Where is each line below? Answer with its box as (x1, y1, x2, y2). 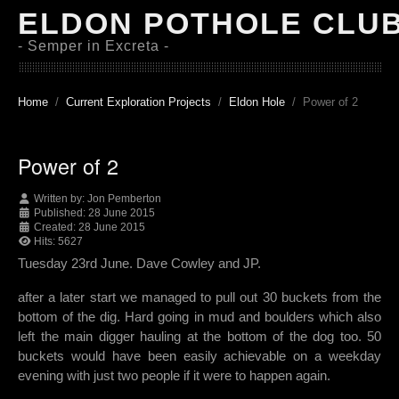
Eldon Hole (229, 95, 285, 109)
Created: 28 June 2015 (34, 221, 145, 234)
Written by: (31, 192, 87, 206)
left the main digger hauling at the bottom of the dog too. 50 (18, 329, 381, 345)
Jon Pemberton (87, 192, 161, 206)
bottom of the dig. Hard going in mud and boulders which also (18, 309, 381, 325)
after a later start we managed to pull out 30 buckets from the (18, 289, 381, 305)
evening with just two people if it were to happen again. (18, 368, 334, 384)
